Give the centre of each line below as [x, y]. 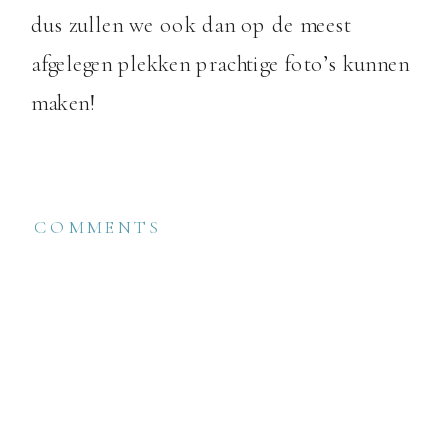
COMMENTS [98, 226]
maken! [63, 103]
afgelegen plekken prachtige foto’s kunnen [219, 64]
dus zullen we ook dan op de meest [191, 25]
